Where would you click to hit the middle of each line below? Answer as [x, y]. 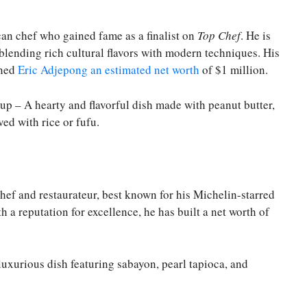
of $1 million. [234, 70]
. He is [256, 36]
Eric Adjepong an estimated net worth [109, 70]
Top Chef [219, 36]
